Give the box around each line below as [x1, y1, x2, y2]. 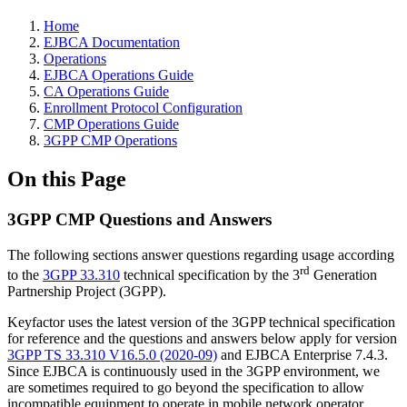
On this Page [7, 166, 126, 191]
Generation [310, 266, 377, 283]
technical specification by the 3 [120, 266, 300, 283]
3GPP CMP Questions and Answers [7, 209, 272, 229]
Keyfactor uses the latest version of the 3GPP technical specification [7, 313, 395, 330]
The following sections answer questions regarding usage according [7, 246, 394, 263]
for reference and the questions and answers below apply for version [7, 330, 397, 346]
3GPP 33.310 [43, 266, 120, 283]
